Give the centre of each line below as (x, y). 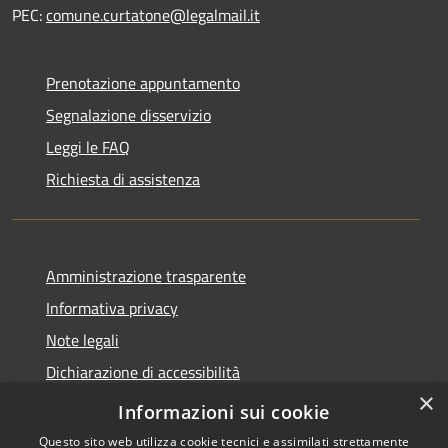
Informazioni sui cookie (224, 412)
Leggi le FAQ (88, 146)
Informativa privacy (112, 307)
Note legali (82, 339)
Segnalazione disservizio (128, 114)
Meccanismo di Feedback (129, 403)
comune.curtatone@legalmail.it (153, 14)
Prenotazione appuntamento (143, 82)
